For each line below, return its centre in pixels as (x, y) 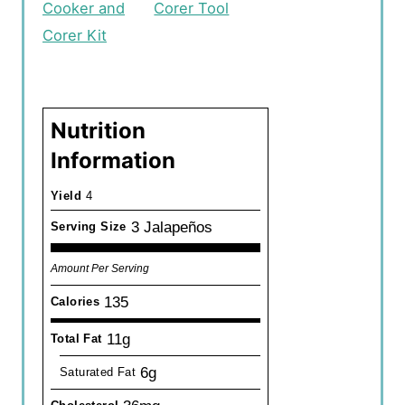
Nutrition (98, 131)
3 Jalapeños (171, 227)
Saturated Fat (98, 372)
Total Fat (76, 339)
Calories (75, 302)
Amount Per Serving (100, 268)
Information (113, 161)
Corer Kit (75, 36)
